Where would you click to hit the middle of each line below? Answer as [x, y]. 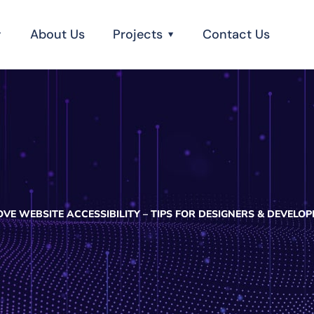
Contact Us [237, 34]
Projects [138, 34]
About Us [58, 34]
